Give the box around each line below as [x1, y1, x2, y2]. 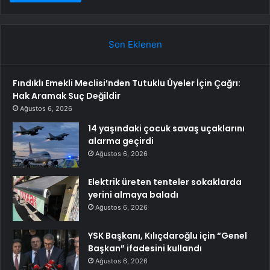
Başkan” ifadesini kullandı [88, 242, 202, 255]
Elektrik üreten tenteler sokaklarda [88, 176, 242, 189]
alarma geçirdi [88, 135, 154, 148]
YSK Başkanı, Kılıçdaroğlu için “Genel [88, 230, 247, 242]
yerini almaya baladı [88, 189, 178, 201]
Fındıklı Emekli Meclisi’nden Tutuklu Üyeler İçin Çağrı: [13, 77, 240, 90]
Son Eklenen [108, 39, 162, 51]
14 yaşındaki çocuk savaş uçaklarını [88, 122, 245, 135]
